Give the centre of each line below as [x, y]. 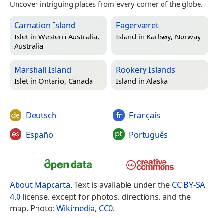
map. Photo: [33, 208]
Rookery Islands [145, 70]
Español [40, 134]
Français [144, 115]
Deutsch [41, 115]
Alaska [157, 81]
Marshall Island [43, 70]
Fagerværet [137, 25]
